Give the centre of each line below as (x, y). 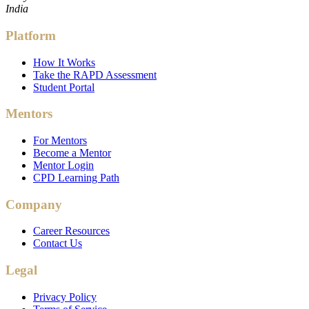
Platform (31, 35)
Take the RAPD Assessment (95, 74)
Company (34, 204)
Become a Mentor (72, 153)
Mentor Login (63, 166)
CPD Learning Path (76, 178)
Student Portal (64, 87)
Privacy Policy (65, 297)
